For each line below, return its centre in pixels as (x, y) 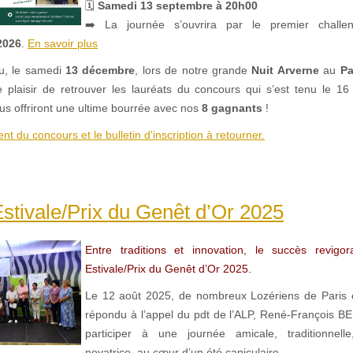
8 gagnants (232, 108)
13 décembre (100, 70)
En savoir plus (63, 43)
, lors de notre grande (193, 70)
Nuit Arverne (285, 70)
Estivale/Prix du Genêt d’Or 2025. (168, 268)
